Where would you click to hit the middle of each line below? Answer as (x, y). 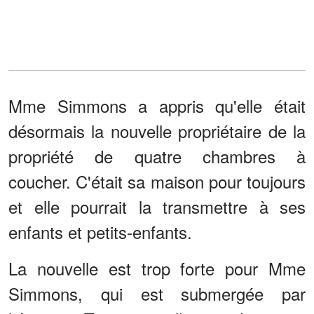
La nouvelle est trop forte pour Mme (157, 268)
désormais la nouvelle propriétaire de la (157, 131)
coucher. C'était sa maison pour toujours (157, 182)
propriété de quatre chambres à (157, 156)
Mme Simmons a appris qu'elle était (157, 106)
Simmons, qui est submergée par (157, 294)
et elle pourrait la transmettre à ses (157, 207)
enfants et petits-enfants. (100, 232)
